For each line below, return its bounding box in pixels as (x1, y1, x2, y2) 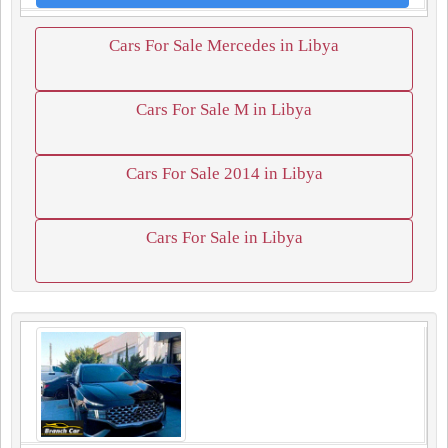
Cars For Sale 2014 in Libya (125, 164, 323, 183)
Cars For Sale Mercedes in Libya (109, 36, 339, 55)
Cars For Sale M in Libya (136, 100, 312, 119)
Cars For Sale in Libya (145, 228, 303, 247)
